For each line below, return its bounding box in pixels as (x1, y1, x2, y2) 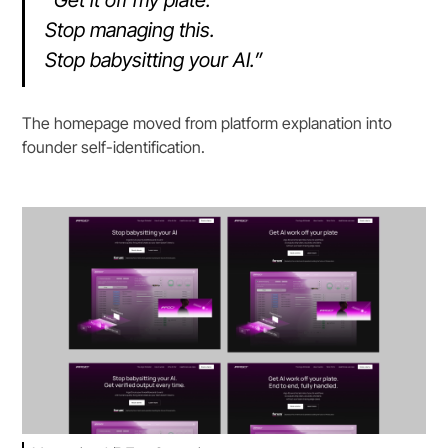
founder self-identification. (22, 136, 206, 157)
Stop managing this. (45, 17, 216, 42)
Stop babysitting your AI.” (45, 47, 264, 72)
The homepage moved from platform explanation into (22, 112, 393, 133)
